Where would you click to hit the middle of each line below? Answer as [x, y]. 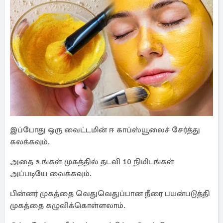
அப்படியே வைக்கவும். [51, 174]
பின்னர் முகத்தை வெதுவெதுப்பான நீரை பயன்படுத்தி [110, 194]
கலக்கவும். [30, 142]
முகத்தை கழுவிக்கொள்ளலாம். [68, 206]
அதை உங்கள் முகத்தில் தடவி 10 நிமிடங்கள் [92, 162]
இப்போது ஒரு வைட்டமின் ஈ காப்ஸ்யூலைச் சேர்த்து [105, 130]
